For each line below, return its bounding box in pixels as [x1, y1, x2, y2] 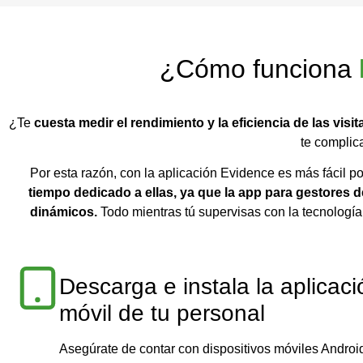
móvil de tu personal [59, 300, 265, 326]
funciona [253, 53, 352, 83]
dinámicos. [29, 205, 100, 220]
